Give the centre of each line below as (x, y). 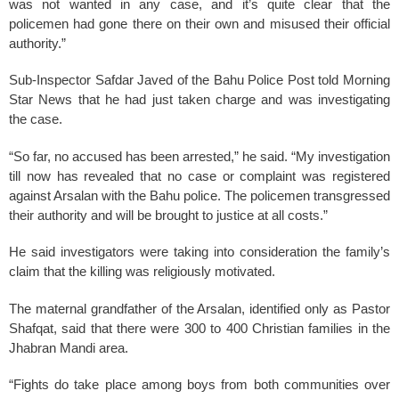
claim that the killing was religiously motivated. (142, 271)
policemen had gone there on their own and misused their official (199, 23)
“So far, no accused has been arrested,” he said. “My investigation (199, 156)
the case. (36, 119)
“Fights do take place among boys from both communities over (199, 384)
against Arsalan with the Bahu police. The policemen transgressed (199, 195)
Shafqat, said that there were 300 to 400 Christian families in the (199, 328)
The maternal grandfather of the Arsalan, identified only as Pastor (199, 308)
